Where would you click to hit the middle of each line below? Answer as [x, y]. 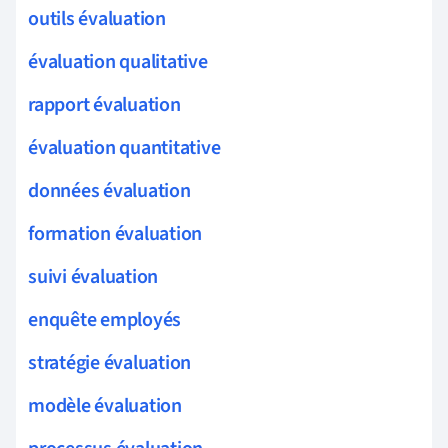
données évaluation [109, 190]
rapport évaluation [104, 104]
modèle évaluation [105, 405]
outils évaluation [97, 18]
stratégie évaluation [110, 362]
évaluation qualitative [118, 61]
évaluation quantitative [124, 147]
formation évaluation [115, 233]
